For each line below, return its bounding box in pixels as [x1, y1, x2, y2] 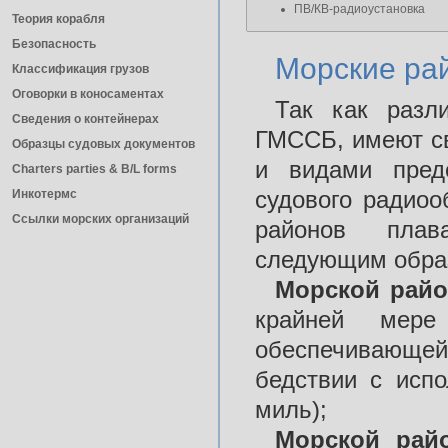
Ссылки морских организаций [12, 212, 189, 226]
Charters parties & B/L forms [12, 162, 177, 176]
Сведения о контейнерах [12, 112, 159, 126]
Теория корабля [12, 12, 105, 26]
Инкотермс [12, 187, 77, 201]
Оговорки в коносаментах [12, 87, 164, 101]
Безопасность [12, 37, 96, 51]
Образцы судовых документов [12, 137, 195, 151]
